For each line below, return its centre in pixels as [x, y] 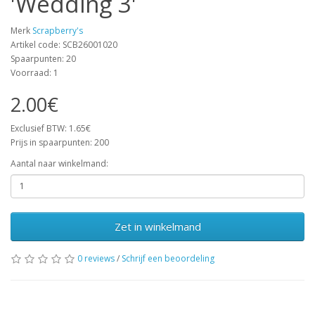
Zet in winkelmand [157, 226]
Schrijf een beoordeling [168, 258]
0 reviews [96, 258]
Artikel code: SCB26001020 [64, 44]
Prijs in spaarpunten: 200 [60, 142]
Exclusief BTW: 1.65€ [51, 128]
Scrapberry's [58, 30]
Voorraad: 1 [34, 72]
